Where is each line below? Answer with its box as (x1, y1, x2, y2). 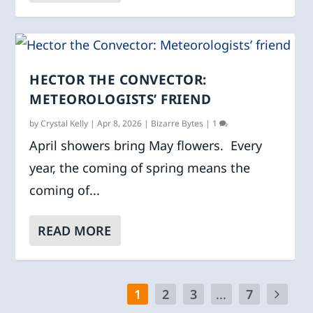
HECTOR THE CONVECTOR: (29, 70, 207, 89)
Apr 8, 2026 (97, 117, 143, 129)
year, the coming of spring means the (29, 159, 251, 176)
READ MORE (38, 221, 112, 239)
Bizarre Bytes (151, 117, 204, 129)
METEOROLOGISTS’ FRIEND (29, 89, 212, 108)
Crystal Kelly (41, 117, 89, 129)
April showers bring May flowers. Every (29, 136, 263, 154)
